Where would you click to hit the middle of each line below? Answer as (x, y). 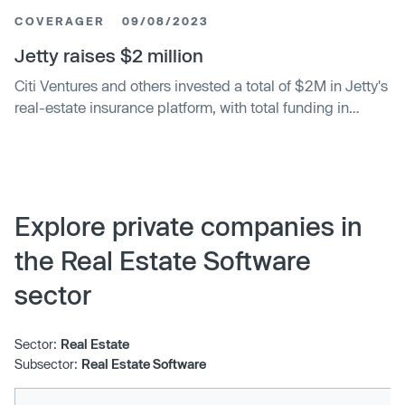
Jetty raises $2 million (109, 56)
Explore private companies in (188, 226)
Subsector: (46, 364)
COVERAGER (60, 21)
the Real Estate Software (163, 261)
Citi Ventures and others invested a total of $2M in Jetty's (201, 86)
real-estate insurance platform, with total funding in (182, 108)
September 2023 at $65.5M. (109, 129)
